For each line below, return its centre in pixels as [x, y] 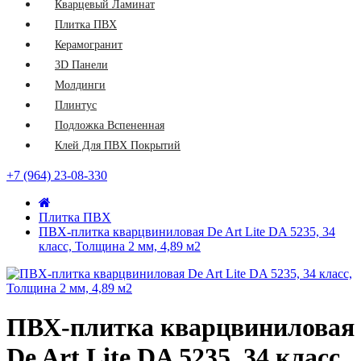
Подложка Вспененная [110, 125]
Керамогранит [89, 45]
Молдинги [80, 85]
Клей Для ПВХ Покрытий [118, 145]
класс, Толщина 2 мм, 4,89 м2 [120, 246]
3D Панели [81, 65]
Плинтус [76, 105]
